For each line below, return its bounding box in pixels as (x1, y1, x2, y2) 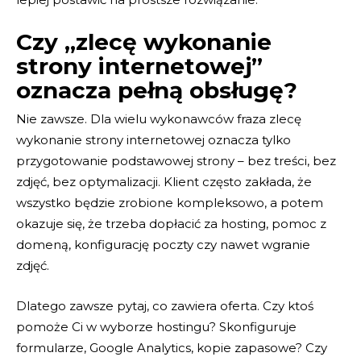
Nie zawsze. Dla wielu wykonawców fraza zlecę (16, 111, 301, 127)
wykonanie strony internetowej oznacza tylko (16, 132, 291, 148)
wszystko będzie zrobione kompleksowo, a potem (16, 195, 323, 211)
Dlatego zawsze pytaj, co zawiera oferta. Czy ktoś (16, 298, 313, 314)
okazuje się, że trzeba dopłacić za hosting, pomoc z (16, 216, 326, 232)
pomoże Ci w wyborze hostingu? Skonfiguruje (16, 319, 297, 335)
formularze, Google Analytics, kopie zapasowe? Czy (16, 340, 327, 356)
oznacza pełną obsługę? (16, 77, 297, 105)
